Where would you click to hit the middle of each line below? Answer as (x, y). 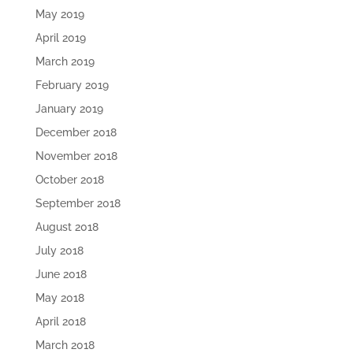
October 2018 (69, 180)
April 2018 (60, 322)
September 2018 (78, 204)
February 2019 (72, 85)
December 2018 (76, 133)
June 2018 (61, 275)
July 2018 (59, 251)
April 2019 (60, 38)
